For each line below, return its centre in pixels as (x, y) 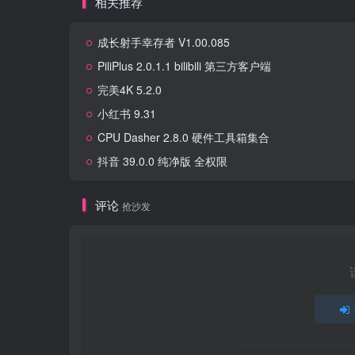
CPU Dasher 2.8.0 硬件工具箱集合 (183, 137)
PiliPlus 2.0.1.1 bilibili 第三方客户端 (184, 66)
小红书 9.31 (127, 114)
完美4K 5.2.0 (130, 90)
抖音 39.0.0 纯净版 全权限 (162, 161)
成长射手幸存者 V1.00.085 (164, 42)
